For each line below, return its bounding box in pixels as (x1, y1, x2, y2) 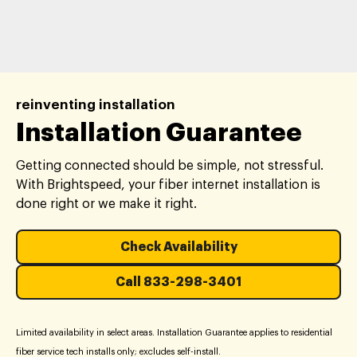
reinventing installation (16, 98, 175, 112)
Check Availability (120, 241, 237, 253)
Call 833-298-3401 (116, 276, 241, 288)
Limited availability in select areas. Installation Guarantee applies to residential (16, 328, 332, 337)
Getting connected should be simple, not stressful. (16, 159, 324, 172)
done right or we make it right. (16, 198, 197, 210)
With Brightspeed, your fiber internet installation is (16, 178, 320, 191)
